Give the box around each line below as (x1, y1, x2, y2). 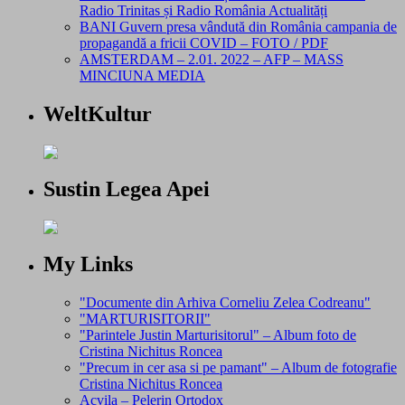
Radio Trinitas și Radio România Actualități (80, 3, 327, 19)
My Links (43, 251, 133, 276)
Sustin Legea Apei (43, 176, 210, 201)
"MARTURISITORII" (80, 310, 211, 326)
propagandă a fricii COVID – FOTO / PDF (80, 35, 328, 52)
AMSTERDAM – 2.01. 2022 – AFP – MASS (80, 52, 344, 68)
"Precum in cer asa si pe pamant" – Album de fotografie (80, 359, 397, 375)
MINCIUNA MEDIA (80, 68, 205, 84)
